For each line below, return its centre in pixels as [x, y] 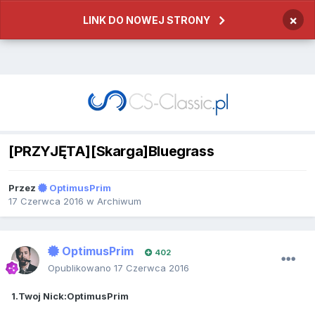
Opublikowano [81, 268]
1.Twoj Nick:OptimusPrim [70, 296]
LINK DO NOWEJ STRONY [147, 20]
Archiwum [119, 201]
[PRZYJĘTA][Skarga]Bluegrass [111, 152]
